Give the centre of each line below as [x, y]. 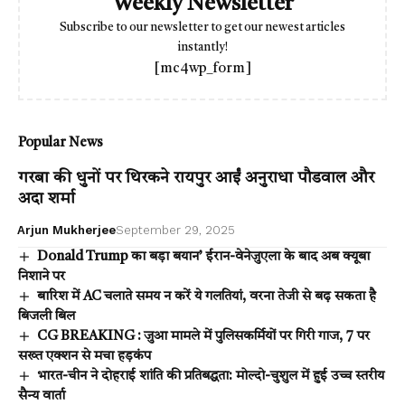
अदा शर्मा [47, 198]
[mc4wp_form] [202, 69]
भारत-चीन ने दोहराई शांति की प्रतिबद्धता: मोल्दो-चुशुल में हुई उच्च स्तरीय [211, 376]
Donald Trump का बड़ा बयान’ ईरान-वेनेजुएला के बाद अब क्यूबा [204, 257]
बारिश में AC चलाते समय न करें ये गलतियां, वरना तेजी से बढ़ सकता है [207, 297]
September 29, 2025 [175, 230]
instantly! [202, 47]
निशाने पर [42, 277]
